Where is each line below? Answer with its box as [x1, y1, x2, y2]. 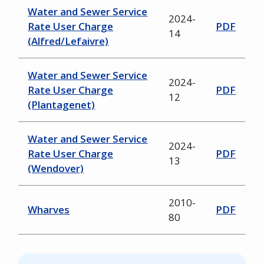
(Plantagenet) [28, 98, 95, 112]
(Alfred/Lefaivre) [28, 34, 109, 48]
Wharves [28, 203, 70, 217]
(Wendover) [28, 161, 84, 176]
